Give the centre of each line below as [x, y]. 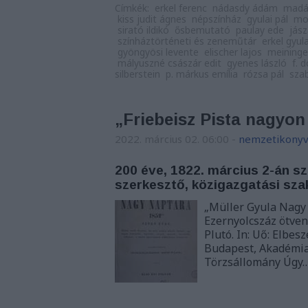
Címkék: [133, 8]
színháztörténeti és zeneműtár [187, 41]
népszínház [217, 19]
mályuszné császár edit [169, 63]
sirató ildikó [143, 30]
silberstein [137, 74]
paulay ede [260, 30]
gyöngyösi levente [158, 52]
